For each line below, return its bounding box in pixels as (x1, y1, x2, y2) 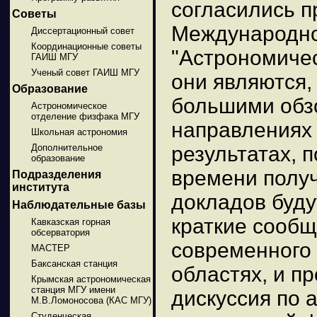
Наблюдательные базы (12, 198, 146, 211)
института (12, 180, 69, 193)
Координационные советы (30, 40, 142, 52)
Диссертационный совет (30, 25, 134, 36)
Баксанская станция (30, 258, 117, 269)
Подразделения (12, 168, 101, 180)
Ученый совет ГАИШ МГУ (30, 67, 139, 78)
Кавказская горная (30, 216, 110, 227)
